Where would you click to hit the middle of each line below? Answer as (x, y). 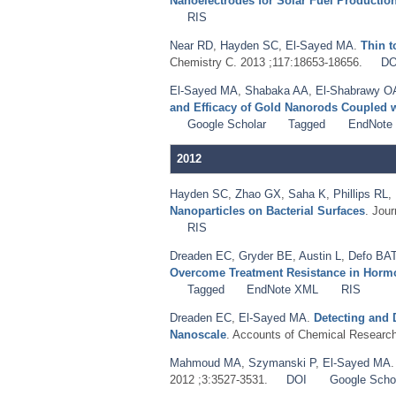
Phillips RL (361, 194)
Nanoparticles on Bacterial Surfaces (267, 210)
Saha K (307, 194)
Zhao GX (258, 194)
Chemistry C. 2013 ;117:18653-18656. (266, 62)
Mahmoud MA (206, 362)
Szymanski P (282, 362)
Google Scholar (227, 124)
